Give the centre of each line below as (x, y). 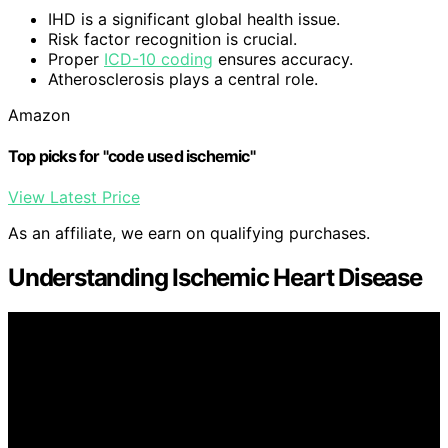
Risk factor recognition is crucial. (172, 38)
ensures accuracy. (283, 58)
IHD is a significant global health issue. (194, 18)
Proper (76, 58)
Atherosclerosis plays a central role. (183, 78)
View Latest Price (74, 197)
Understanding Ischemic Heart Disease (215, 278)
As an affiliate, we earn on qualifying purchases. (189, 233)
